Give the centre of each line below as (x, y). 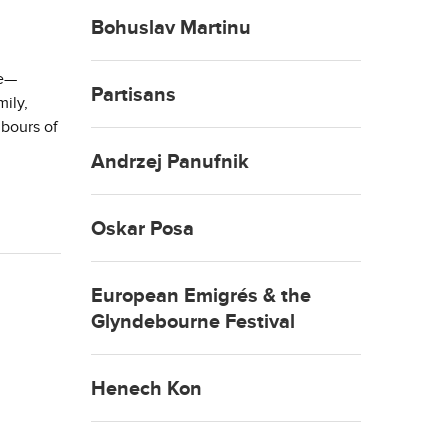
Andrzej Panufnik (170, 162)
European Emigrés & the (201, 296)
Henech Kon (146, 389)
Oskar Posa (142, 229)
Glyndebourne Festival (193, 322)
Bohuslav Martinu (171, 28)
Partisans (133, 95)
